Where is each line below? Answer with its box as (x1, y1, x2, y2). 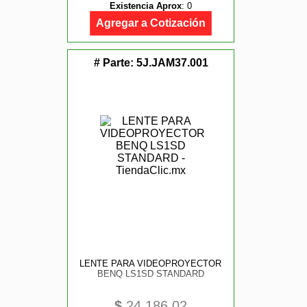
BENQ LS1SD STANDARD (97, 269, 204, 279)
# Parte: (93, 57, 136, 69)
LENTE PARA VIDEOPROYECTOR (79, 258, 222, 269)
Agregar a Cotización (96, 17, 206, 29)
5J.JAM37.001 (136, 57, 208, 69)
